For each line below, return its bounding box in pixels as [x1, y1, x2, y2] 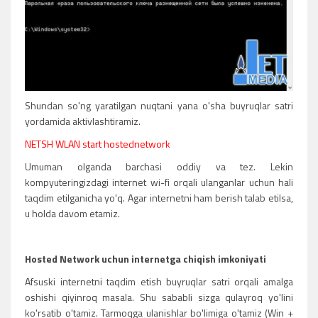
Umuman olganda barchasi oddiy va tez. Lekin [25, 159, 293, 175]
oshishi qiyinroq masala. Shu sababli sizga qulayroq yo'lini [25, 290, 293, 305]
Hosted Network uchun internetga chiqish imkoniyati [25, 251, 266, 267]
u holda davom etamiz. [25, 206, 120, 221]
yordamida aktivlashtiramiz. [25, 114, 141, 129]
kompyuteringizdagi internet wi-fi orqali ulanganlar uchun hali [25, 175, 293, 190]
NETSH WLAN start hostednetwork [25, 136, 170, 152]
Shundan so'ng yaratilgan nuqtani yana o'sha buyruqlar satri [25, 98, 293, 114]
